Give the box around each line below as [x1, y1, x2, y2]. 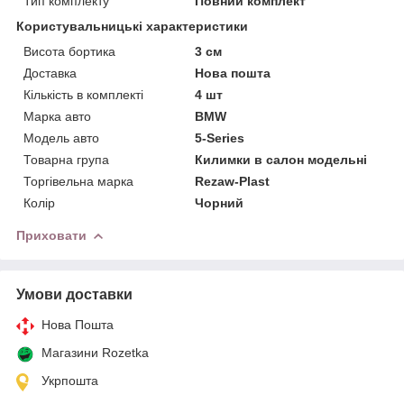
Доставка [23, 65, 77, 80]
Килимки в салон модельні [195, 151, 368, 167]
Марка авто [23, 108, 91, 124]
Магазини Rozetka [41, 344, 149, 360]
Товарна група [23, 151, 109, 167]
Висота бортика [23, 43, 115, 59]
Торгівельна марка [23, 173, 133, 188]
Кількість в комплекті [23, 87, 143, 102]
